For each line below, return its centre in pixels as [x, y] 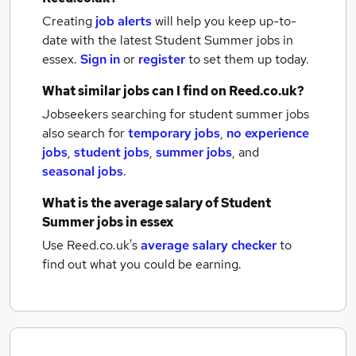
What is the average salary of [132, 203]
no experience [268, 133]
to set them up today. [249, 59]
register [162, 59]
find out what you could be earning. [142, 264]
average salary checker [209, 245]
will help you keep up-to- [226, 21]
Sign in [100, 59]
